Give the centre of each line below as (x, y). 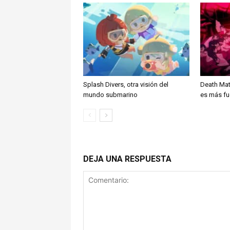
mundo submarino (110, 94)
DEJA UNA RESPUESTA (127, 159)
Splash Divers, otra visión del (126, 84)
